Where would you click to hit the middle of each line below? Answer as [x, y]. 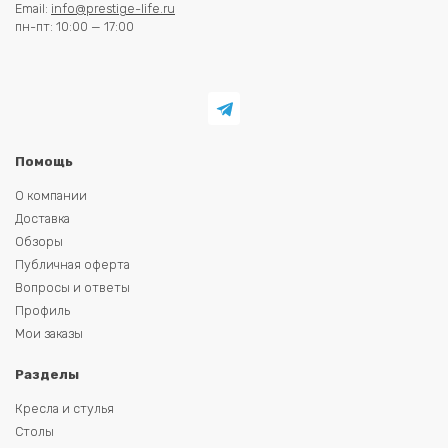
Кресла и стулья [64, 409]
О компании [51, 195]
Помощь [44, 161]
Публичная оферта [72, 264]
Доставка [42, 218]
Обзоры [39, 241]
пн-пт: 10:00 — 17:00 [74, 27]
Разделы [47, 375]
